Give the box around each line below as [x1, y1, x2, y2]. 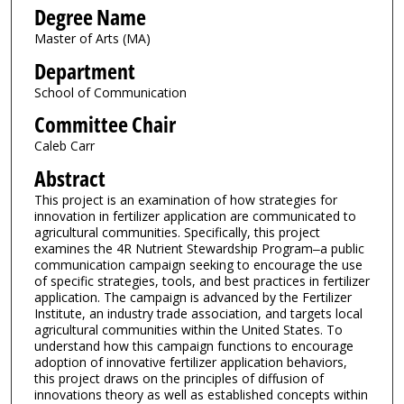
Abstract [33, 163, 106, 195]
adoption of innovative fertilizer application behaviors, [33, 353, 347, 372]
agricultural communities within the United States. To [33, 321, 343, 339]
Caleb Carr [33, 137, 95, 155]
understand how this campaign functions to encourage [33, 337, 353, 355]
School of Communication [33, 83, 187, 101]
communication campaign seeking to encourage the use [33, 256, 363, 274]
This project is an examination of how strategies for [33, 191, 337, 209]
